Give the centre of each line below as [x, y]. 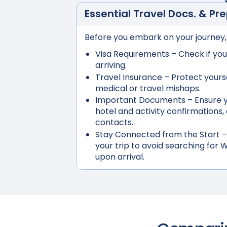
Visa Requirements [132, 54]
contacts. [114, 123]
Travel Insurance [128, 77]
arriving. [111, 65]
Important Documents [140, 100]
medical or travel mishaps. [148, 88]
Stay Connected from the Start [157, 134]
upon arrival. [120, 157]
